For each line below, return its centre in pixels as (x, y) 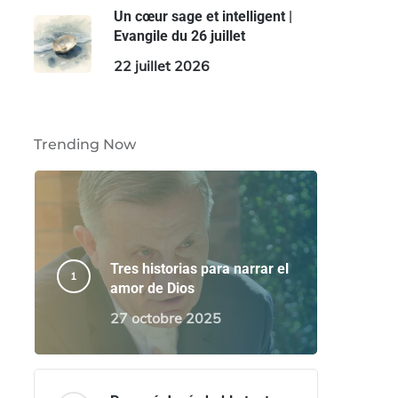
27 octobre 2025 (165, 318)
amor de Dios (152, 288)
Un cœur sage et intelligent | (203, 16)
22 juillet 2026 (161, 66)
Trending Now (84, 144)
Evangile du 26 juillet (179, 36)
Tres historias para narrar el (199, 269)
